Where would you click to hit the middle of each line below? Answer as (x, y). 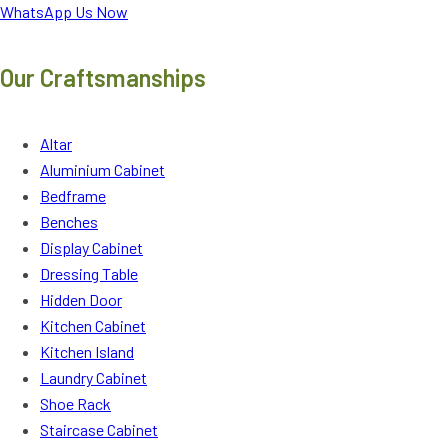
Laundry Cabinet (93, 378)
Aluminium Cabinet (102, 170)
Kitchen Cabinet (93, 326)
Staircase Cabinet (99, 430)
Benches (69, 222)
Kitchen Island (87, 352)
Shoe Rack (75, 404)
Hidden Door (81, 300)
